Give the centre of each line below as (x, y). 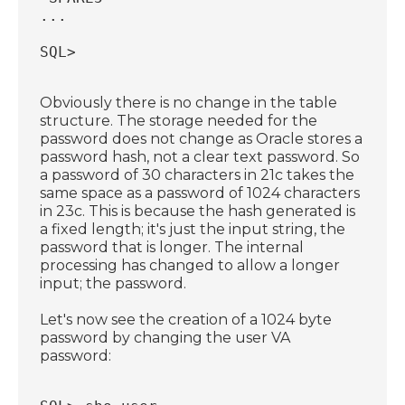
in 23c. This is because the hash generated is (198, 211)
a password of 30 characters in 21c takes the (198, 174)
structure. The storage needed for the (179, 120)
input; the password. (113, 283)
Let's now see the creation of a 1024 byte (186, 319)
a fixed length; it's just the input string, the (193, 229)
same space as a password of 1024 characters (200, 193)
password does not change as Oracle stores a (202, 138)
